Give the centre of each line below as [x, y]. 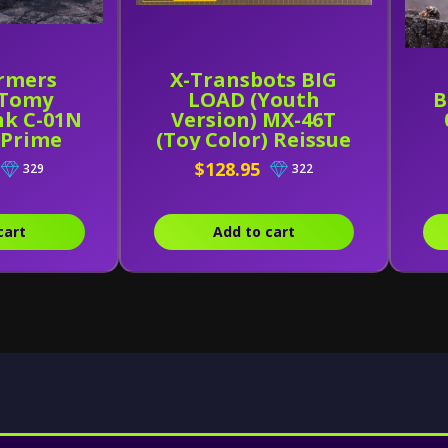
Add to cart [253, 231]
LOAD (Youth [253, 99]
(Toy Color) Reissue [254, 139]
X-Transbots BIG [254, 79]
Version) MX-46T [254, 119]
